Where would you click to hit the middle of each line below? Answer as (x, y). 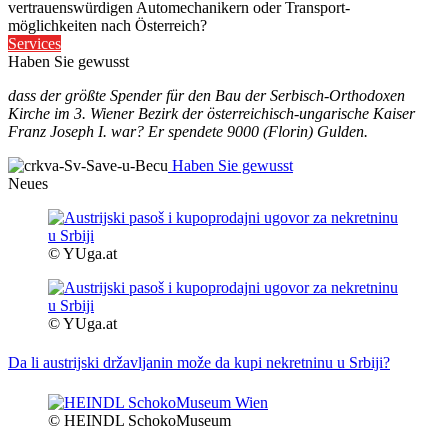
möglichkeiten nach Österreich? (107, 26)
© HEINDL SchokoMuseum (139, 420)
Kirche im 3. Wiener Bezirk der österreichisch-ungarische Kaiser (211, 114)
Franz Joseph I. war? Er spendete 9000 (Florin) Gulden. (188, 132)
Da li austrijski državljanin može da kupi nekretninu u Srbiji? (199, 363)
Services (34, 44)
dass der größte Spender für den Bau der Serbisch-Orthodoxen (206, 96)
